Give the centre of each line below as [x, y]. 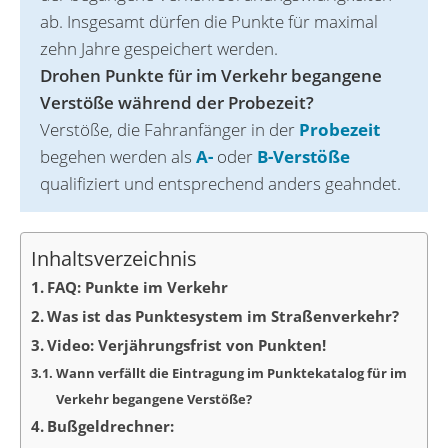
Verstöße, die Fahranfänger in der [169, 129]
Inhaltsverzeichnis [114, 258]
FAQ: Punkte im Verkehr [137, 287]
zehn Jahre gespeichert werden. [159, 48]
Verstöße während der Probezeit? [177, 102]
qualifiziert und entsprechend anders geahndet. [220, 183]
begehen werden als [118, 156]
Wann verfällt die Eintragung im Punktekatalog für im [231, 373]
